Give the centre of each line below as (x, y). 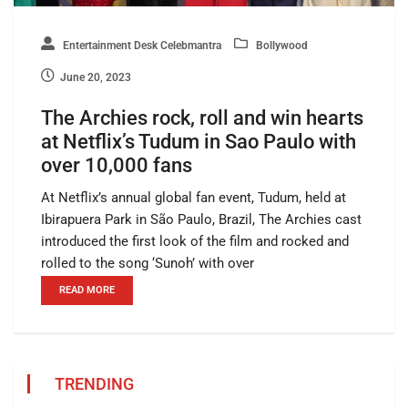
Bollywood (280, 46)
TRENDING (94, 384)
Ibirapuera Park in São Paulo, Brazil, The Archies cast (201, 220)
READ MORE (87, 291)
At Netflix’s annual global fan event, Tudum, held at (194, 198)
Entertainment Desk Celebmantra (141, 46)
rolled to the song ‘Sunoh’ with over (148, 264)
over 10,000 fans (117, 166)
